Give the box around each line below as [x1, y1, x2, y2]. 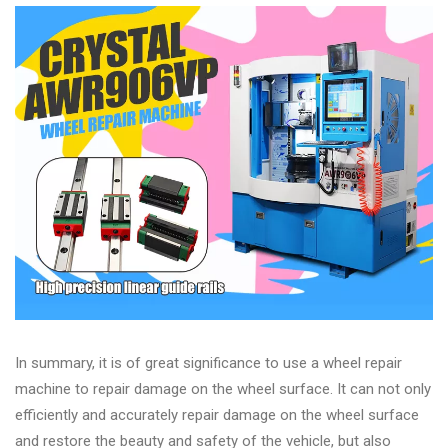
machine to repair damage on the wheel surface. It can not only [15, 379, 431, 398]
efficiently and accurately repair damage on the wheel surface [15, 405, 419, 424]
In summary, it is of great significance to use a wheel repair [15, 353, 402, 372]
